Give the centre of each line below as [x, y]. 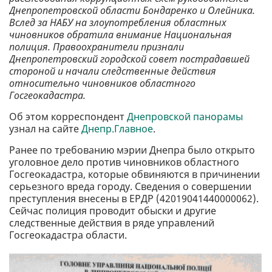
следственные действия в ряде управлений [112, 223]
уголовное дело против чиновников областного [124, 162]
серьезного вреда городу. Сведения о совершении [130, 187]
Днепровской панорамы [185, 117]
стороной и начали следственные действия [113, 71]
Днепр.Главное [117, 129]
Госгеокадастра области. [68, 235]
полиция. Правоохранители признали [97, 47]
